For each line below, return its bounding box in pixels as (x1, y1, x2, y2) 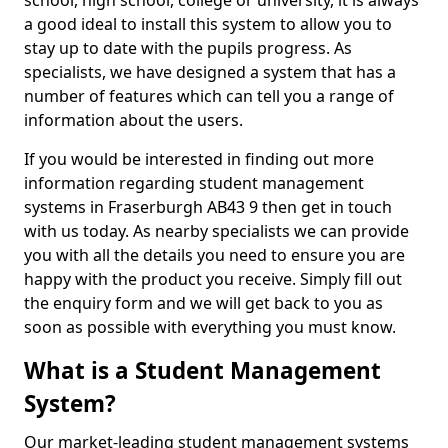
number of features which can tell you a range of (24, 85, 394, 107)
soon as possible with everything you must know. (24, 316, 400, 338)
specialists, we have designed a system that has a (24, 61, 396, 83)
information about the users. (24, 109, 247, 131)
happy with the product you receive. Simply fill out (24, 268, 402, 290)
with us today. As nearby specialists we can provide (24, 220, 409, 242)
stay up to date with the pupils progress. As (24, 37, 352, 59)
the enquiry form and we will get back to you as (24, 292, 383, 314)
